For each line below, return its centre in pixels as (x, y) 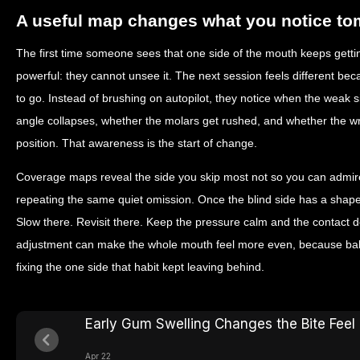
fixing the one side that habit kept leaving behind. (140, 266)
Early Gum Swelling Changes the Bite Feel (220, 323)
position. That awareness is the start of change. (137, 143)
